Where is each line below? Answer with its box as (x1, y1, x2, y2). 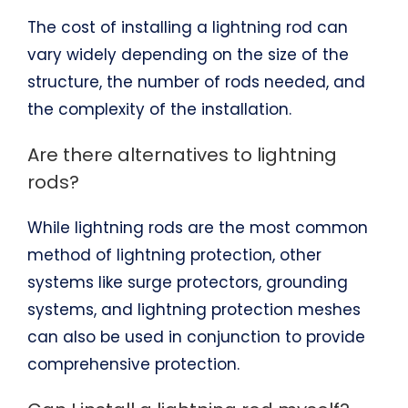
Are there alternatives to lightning (26, 141, 337, 168)
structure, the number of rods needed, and (26, 70, 365, 93)
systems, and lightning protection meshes (26, 298, 361, 321)
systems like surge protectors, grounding (26, 270, 348, 293)
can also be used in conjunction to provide (26, 325, 365, 348)
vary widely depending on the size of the (26, 43, 349, 66)
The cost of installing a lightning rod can (26, 15, 348, 38)
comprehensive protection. (26, 352, 240, 375)
